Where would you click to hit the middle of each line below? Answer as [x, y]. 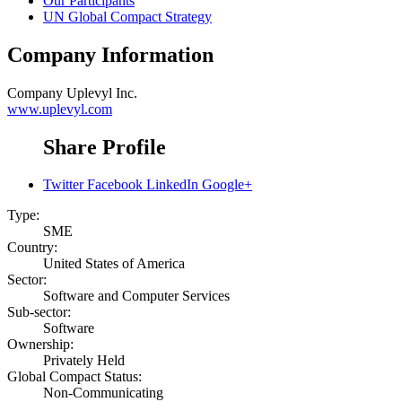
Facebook [115, 185]
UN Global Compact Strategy [127, 16]
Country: [32, 248]
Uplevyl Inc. [102, 92]
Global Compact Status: [74, 377]
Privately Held [84, 361]
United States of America [114, 264]
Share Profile [105, 147]
